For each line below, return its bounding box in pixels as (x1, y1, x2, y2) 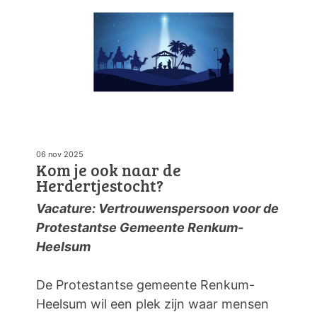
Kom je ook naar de (36, 158, 181, 181)
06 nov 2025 (36, 149, 83, 160)
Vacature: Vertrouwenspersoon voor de (36, 201, 279, 217)
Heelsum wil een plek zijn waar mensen (36, 296, 269, 312)
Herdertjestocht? (36, 174, 163, 197)
